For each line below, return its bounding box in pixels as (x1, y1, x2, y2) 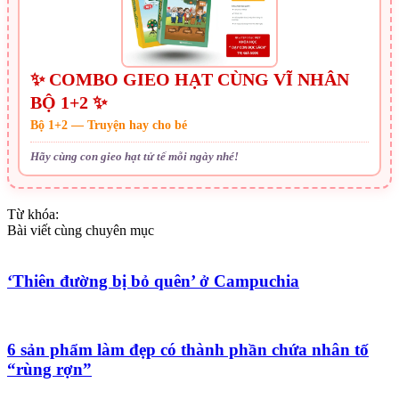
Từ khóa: (7, 206, 59, 222)
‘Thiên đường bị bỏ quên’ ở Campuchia (7, 271, 299, 290)
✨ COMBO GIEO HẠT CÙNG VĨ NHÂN (30, 69, 349, 89)
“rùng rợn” (7, 359, 92, 379)
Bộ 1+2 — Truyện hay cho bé (30, 118, 187, 132)
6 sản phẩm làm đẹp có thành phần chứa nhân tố (7, 339, 369, 359)
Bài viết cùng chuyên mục (7, 222, 154, 238)
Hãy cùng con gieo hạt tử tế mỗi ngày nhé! (30, 149, 239, 163)
